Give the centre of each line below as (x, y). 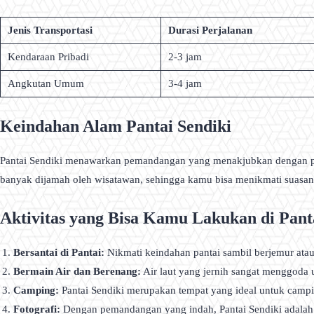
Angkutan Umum (46, 84)
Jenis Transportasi (50, 30)
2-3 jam (185, 57)
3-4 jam (185, 84)
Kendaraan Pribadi (48, 57)
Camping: (36, 291)
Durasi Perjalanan (210, 30)
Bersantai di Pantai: (59, 253)
